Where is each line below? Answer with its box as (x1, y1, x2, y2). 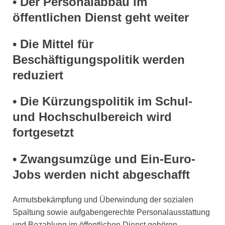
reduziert (13, 68, 63, 82)
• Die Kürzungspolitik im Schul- (13, 94, 192, 108)
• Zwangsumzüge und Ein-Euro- (13, 152, 195, 166)
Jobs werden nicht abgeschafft (13, 167, 190, 181)
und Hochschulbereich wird (13, 110, 172, 124)
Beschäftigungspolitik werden (13, 52, 185, 66)
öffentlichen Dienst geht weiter (13, 11, 189, 25)
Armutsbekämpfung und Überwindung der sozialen (13, 195, 193, 204)
